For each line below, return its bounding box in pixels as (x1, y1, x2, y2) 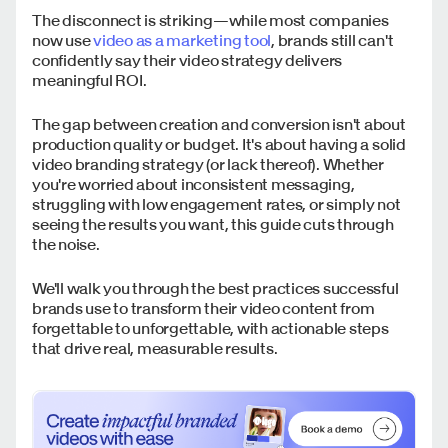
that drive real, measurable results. (32, 337, 278, 358)
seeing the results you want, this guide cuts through (32, 213, 394, 234)
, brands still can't (271, 29, 394, 50)
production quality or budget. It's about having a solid (32, 133, 406, 154)
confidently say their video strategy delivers (32, 49, 343, 70)
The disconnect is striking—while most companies (32, 9, 389, 30)
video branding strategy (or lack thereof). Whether (32, 153, 385, 174)
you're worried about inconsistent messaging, (32, 173, 355, 194)
